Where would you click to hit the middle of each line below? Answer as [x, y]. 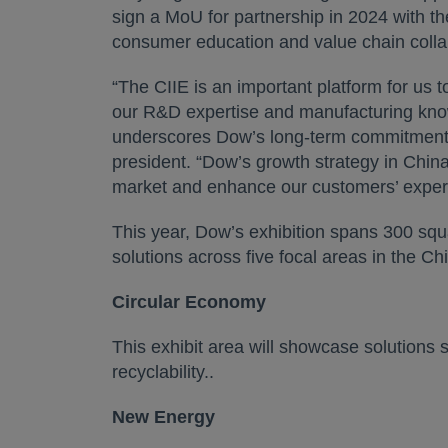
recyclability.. [163, 372]
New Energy [163, 417]
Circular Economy [189, 302]
